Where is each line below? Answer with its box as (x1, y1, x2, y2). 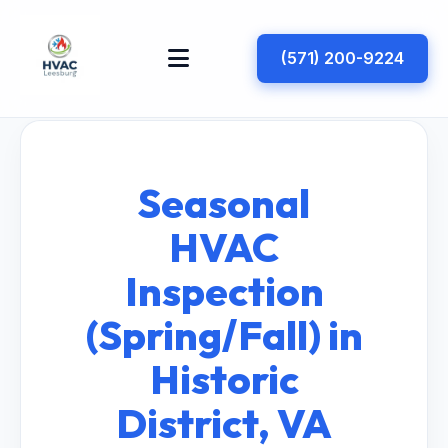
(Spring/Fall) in (85, 310, 363, 360)
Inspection (124, 266, 324, 316)
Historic (149, 354, 299, 404)
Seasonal (138, 178, 310, 228)
